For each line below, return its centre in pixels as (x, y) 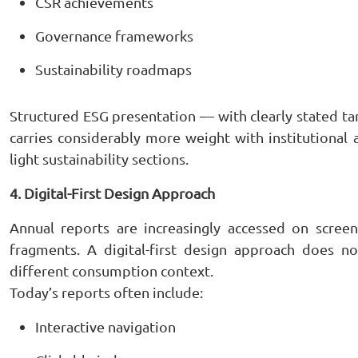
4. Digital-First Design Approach (112, 193)
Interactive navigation (105, 326)
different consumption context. (111, 270)
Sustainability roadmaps (113, 69)
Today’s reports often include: (106, 292)
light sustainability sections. (99, 159)
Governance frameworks (114, 36)
